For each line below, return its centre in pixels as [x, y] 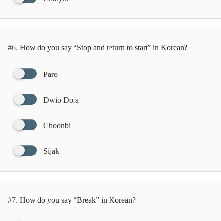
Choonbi [57, 126]
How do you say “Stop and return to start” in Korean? [103, 48]
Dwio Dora [61, 100]
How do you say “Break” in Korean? [77, 200]
